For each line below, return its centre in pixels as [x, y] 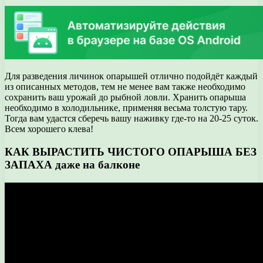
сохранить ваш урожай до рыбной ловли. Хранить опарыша [125, 97]
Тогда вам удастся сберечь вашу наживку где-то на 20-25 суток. [131, 119]
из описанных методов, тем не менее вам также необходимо [125, 87]
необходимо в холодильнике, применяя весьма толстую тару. [126, 108]
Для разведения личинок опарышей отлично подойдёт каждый [131, 76]
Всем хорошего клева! [49, 129]
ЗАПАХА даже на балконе [72, 164]
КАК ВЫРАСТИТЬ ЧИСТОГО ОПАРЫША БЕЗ [131, 151]
